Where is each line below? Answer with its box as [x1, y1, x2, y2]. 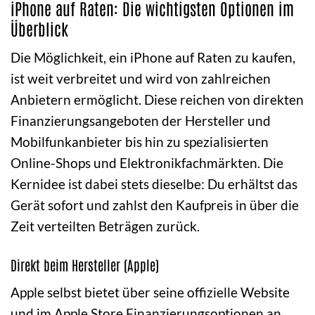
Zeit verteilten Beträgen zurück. [11, 217, 200, 234]
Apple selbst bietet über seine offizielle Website [11, 284, 290, 301]
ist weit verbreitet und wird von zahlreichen [11, 70, 271, 86]
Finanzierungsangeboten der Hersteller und [11, 112, 271, 129]
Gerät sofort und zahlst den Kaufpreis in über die [11, 196, 299, 213]
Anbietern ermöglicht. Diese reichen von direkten [11, 91, 304, 108]
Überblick [11, 18, 68, 39]
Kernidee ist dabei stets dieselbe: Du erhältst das [11, 175, 297, 192]
